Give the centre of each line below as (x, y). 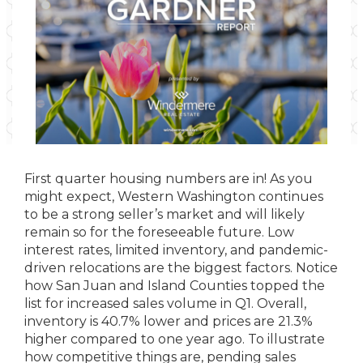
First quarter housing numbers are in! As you (169, 179)
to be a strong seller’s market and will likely (164, 214)
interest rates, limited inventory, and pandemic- (176, 250)
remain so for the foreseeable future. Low (159, 232)
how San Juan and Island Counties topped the (175, 286)
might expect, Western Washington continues (174, 196)
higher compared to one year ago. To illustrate (175, 339)
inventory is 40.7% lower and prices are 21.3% (169, 321)
